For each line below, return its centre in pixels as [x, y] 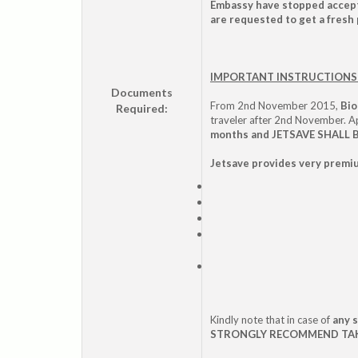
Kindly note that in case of [271, 319]
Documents [142, 92]
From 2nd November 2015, [275, 105]
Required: [142, 108]
